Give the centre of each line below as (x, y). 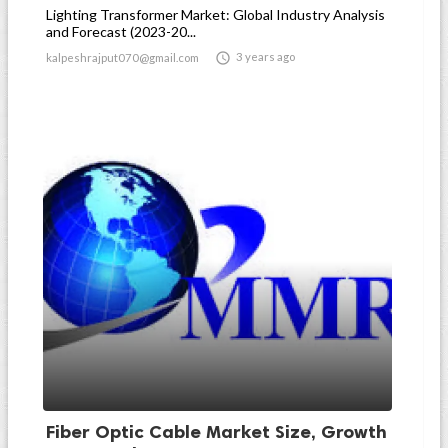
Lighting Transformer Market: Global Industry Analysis (215, 14)
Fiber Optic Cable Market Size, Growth (216, 432)
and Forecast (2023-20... (121, 31)
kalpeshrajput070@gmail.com (122, 57)
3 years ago (265, 56)
